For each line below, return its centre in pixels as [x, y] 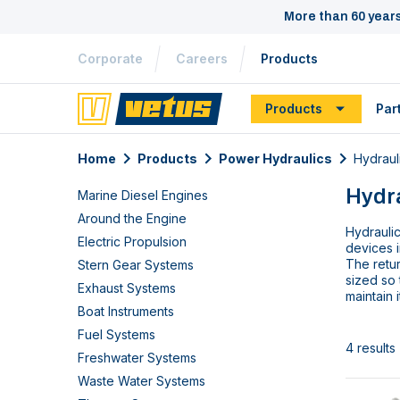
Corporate [110, 58]
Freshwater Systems [137, 358]
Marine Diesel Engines [143, 195]
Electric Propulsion [132, 242]
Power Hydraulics [275, 158]
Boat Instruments [126, 311]
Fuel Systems [117, 334]
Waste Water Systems [142, 381]
